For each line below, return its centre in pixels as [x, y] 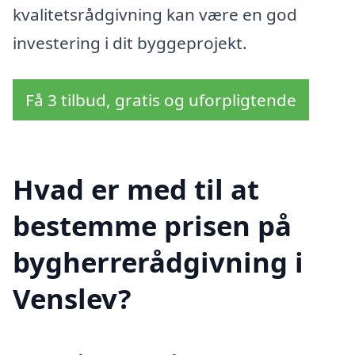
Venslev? [72, 299]
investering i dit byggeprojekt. [130, 42]
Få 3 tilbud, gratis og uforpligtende [161, 99]
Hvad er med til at [136, 189]
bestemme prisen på [152, 226]
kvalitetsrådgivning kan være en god [155, 14]
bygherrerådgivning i [158, 262]
